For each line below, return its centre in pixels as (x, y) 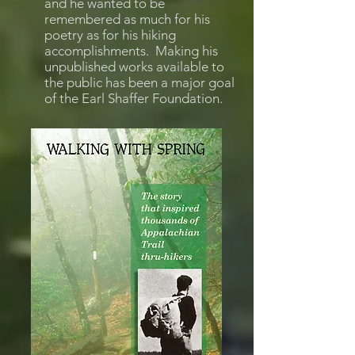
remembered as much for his (127, 19)
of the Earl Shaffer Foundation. (134, 98)
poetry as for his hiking (110, 35)
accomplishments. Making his (131, 51)
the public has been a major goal (139, 82)
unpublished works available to (134, 67)
